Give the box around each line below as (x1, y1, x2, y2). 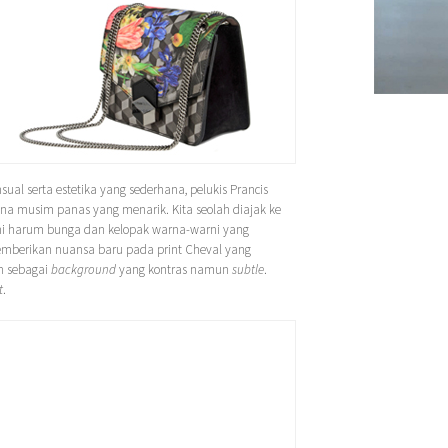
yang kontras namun (116, 260, 232, 278)
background (51, 260, 116, 278)
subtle (232, 260, 264, 278)
